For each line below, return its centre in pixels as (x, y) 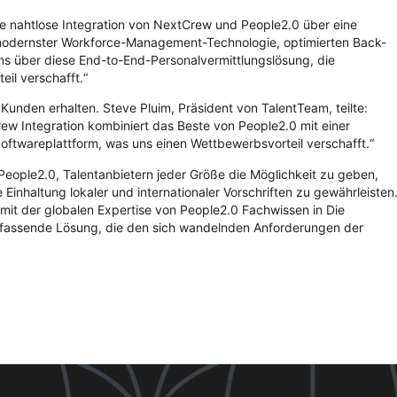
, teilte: (348, 108)
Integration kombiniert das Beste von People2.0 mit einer (184, 126)
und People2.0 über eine (284, 25)
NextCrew (183, 25)
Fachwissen (276, 209)
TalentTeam (295, 108)
